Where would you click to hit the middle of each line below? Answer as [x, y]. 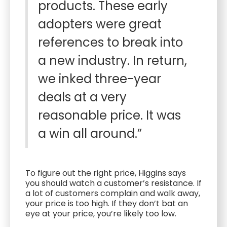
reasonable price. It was [109, 115]
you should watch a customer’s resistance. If [113, 183]
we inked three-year [100, 79]
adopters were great [100, 24]
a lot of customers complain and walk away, [113, 193]
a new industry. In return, [112, 61]
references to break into [110, 42]
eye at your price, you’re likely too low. [101, 214]
